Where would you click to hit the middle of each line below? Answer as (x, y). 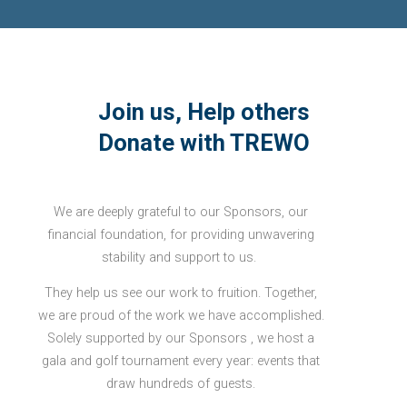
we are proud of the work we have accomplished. (181, 316)
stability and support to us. (181, 257)
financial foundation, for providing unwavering (181, 234)
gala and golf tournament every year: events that (181, 362)
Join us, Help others (203, 111)
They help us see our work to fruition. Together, (181, 293)
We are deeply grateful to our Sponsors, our (181, 212)
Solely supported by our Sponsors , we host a (181, 339)
